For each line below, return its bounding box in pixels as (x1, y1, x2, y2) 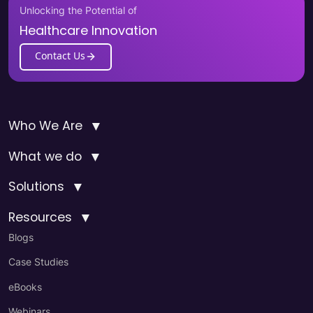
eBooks (8, 280, 42, 293)
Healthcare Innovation (20, 21, 157, 39)
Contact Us (35, 49, 85, 63)
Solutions (8, 178, 64, 196)
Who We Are (8, 117, 82, 134)
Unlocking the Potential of (20, 3, 137, 16)
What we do (8, 147, 82, 165)
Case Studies (8, 256, 68, 268)
